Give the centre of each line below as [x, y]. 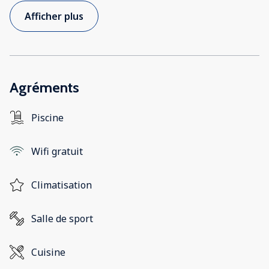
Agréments [44, 88]
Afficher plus [54, 17]
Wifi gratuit [57, 152]
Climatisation [62, 185]
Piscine [47, 118]
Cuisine [48, 252]
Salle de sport [62, 219]
